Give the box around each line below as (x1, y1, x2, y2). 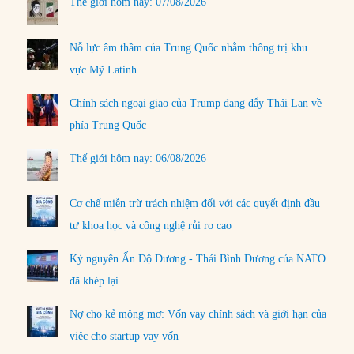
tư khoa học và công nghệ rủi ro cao (70, 220, 232, 232)
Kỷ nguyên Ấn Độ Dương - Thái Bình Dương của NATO (70, 253, 326, 265)
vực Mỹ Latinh (70, 63, 137, 76)
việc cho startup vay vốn (70, 330, 179, 343)
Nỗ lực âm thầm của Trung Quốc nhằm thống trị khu (70, 41, 308, 54)
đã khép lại (70, 275, 119, 288)
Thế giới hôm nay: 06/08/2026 (70, 152, 207, 164)
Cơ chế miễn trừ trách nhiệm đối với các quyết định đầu (70, 198, 321, 210)
